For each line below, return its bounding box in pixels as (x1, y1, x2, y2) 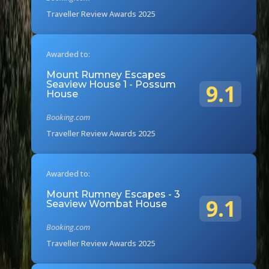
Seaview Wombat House (46, 198, 168, 210)
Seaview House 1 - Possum (46, 78, 177, 90)
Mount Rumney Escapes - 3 (46, 188, 181, 200)
